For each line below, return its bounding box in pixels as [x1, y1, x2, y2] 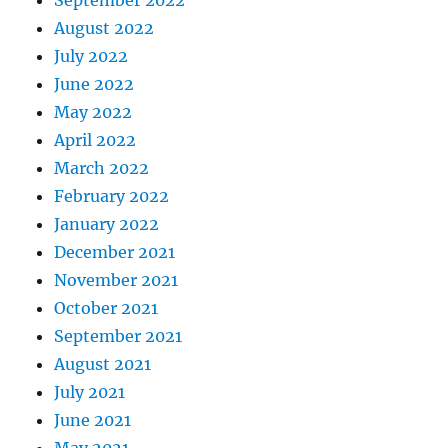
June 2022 [54, 74, 135, 95]
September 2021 [54, 326, 183, 347]
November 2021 [54, 270, 179, 291]
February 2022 [54, 186, 170, 207]
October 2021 [54, 298, 159, 319]
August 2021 [54, 354, 152, 375]
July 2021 [54, 382, 126, 403]
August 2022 [54, 18, 155, 39]
